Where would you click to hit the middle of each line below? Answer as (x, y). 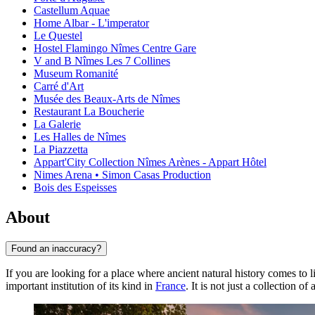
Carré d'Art (59, 86)
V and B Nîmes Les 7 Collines (102, 61)
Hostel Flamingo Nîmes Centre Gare (115, 49)
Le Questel (58, 36)
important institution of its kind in (81, 285)
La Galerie (57, 124)
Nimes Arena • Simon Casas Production (122, 175)
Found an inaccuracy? (56, 248)
